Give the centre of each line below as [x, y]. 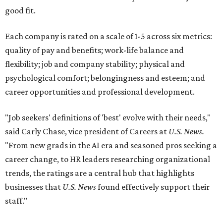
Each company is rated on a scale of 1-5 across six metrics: [109, 36]
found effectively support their [154, 187]
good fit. [20, 11]
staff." [16, 201]
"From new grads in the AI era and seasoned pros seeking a [111, 145]
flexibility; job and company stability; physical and [95, 64]
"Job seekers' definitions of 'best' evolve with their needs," [108, 118]
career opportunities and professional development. [100, 92]
